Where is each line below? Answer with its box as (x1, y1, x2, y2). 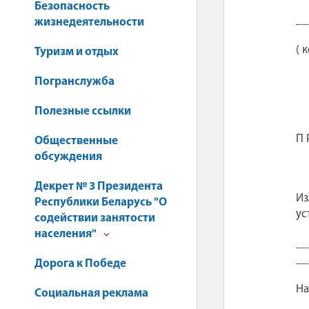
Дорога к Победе (34, 258, 126, 270)
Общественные (34, 135, 118, 147)
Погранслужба (34, 76, 114, 88)
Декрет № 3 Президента (34, 181, 163, 192)
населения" (34, 228, 99, 240)
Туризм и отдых (34, 46, 119, 58)
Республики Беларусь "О (34, 197, 167, 208)
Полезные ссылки (34, 106, 131, 117)
